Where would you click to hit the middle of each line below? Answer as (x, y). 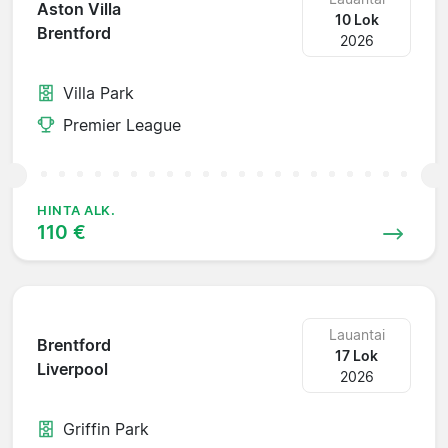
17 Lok (357, 355)
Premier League (122, 124)
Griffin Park (106, 428)
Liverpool (72, 369)
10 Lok (356, 19)
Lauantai (356, 334)
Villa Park (98, 92)
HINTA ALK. (76, 210)
